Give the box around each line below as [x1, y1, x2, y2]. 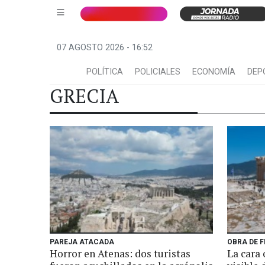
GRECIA [50, 83, 119, 108]
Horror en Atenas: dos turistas [50, 247, 190, 260]
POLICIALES [135, 67, 180, 77]
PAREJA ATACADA [50, 238, 114, 246]
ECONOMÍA [192, 67, 235, 77]
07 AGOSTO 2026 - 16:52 [57, 43, 153, 53]
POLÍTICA [86, 67, 123, 77]
